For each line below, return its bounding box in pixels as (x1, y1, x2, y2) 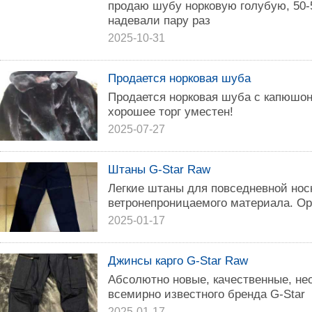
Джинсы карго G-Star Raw (108, 253, 248, 267)
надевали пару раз (108, 13, 210, 27)
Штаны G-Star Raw (108, 162, 210, 176)
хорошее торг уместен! (108, 104, 233, 118)
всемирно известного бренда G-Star (108, 287, 305, 301)
